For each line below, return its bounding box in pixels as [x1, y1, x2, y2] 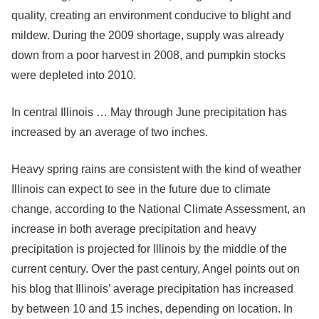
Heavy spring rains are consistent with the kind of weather [11, 163, 301, 175]
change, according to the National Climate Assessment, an [11, 203, 305, 215]
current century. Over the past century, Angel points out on [11, 263, 300, 275]
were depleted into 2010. [11, 69, 136, 81]
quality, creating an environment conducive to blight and [11, 9, 291, 21]
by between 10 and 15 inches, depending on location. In [11, 303, 293, 315]
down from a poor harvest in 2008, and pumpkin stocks [11, 49, 286, 61]
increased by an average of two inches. [11, 126, 208, 138]
